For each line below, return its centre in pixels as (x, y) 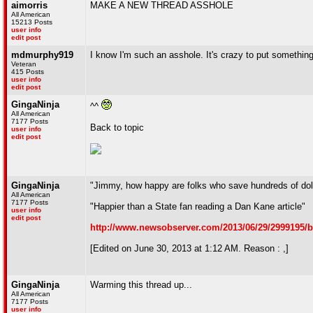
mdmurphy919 (42, 55)
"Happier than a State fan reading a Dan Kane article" (198, 206)
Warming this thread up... (141, 285)
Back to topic (117, 128)
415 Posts (28, 72)
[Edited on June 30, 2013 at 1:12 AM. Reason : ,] (189, 248)
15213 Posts (32, 22)
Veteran (24, 64)
